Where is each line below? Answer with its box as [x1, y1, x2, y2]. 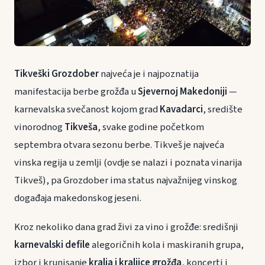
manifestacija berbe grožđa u [14, 85, 138, 99]
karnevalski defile [14, 238, 90, 253]
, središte [203, 102, 243, 117]
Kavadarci [160, 102, 203, 117]
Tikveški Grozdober [14, 67, 99, 81]
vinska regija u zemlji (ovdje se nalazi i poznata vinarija [14, 156, 242, 170]
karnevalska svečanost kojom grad [14, 102, 160, 117]
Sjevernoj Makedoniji [138, 85, 227, 99]
